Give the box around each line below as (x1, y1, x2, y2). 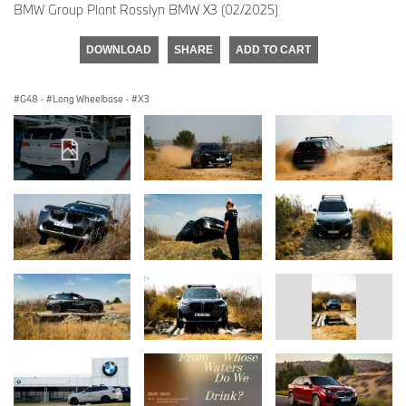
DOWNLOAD (86, 43, 151, 56)
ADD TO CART (236, 43, 311, 56)
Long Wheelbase (53, 92, 123, 105)
